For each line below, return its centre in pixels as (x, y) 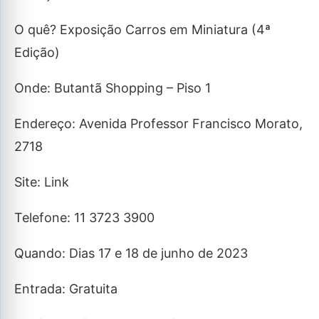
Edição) (37, 52)
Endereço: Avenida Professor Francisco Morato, (158, 124)
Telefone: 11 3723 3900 (84, 218)
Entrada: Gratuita (66, 289)
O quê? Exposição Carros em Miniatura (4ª (142, 30)
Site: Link (42, 182)
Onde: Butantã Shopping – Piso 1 (113, 88)
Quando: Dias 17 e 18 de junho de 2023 (131, 253)
